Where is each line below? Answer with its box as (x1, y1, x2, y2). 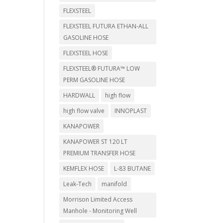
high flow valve (63, 107, 105, 115)
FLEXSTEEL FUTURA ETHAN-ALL (63, 22, 149, 31)
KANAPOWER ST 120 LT (63, 137, 128, 146)
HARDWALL (63, 91, 96, 100)
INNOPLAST (114, 107, 147, 115)
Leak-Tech (63, 180, 92, 189)
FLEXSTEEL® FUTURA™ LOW (63, 64, 140, 73)
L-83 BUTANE (114, 164, 151, 173)
